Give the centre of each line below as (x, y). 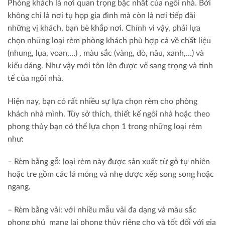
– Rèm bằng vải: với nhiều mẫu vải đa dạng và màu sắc (102, 210)
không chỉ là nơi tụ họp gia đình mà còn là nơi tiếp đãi (101, 15)
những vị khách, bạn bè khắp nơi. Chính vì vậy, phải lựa (104, 28)
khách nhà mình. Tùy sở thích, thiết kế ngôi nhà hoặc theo (109, 114)
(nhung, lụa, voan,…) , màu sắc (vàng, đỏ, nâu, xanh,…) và (106, 53)
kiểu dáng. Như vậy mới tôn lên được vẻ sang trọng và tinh (110, 66)
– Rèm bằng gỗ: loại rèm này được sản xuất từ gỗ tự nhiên (109, 162)
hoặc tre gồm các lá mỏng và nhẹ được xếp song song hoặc (111, 175)
